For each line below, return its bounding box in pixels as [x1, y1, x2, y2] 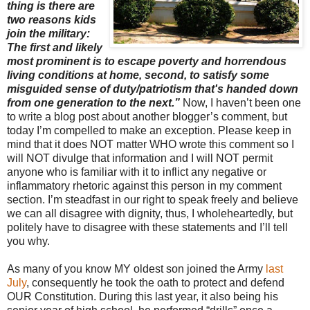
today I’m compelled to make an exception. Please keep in [7, 124, 291, 136]
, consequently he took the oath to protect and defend [26, 276, 284, 289]
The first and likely [7, 41, 102, 53]
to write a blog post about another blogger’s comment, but [7, 110, 287, 122]
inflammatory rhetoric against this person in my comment [7, 179, 282, 192]
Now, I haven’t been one [180, 96, 301, 109]
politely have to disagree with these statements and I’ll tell [7, 221, 288, 233]
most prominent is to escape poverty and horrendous [7, 55, 286, 67]
